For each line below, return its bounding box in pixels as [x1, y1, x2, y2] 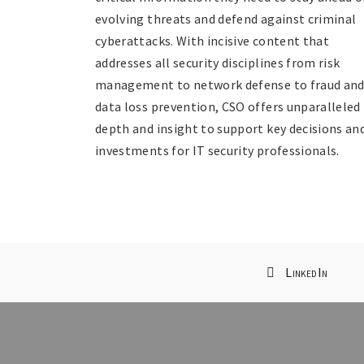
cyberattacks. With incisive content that [95, 32, 330, 49]
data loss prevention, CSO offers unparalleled [95, 97, 361, 115]
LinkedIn [285, 263, 328, 280]
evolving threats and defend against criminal [95, 10, 357, 27]
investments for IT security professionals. [95, 141, 340, 158]
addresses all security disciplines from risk [95, 54, 340, 71]
